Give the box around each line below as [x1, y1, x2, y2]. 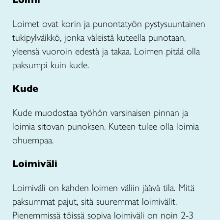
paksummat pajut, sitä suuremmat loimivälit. [12, 195, 180, 208]
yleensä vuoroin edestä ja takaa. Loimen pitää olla [12, 45, 200, 57]
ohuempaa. [12, 134, 54, 146]
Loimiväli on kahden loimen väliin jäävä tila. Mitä [12, 182, 194, 194]
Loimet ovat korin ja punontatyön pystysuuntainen [12, 18, 205, 30]
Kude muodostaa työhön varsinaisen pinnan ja [12, 107, 188, 119]
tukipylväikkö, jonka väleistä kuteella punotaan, [12, 31, 186, 44]
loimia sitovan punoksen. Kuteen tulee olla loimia [12, 120, 199, 133]
